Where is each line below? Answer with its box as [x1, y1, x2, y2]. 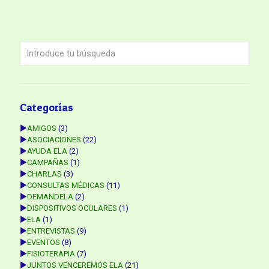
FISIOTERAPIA [27, 249, 75, 258]
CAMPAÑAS [27, 157, 68, 167]
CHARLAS [27, 169, 62, 178]
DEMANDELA [27, 192, 73, 201]
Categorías [20, 100, 73, 113]
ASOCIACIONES [27, 134, 81, 144]
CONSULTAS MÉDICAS [27, 180, 104, 190]
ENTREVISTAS [27, 226, 75, 235]
